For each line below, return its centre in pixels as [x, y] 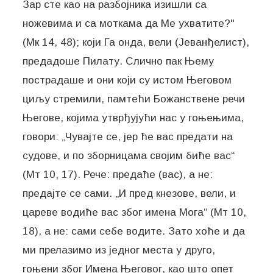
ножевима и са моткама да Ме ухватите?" [129, 23]
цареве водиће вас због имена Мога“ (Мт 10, [135, 212]
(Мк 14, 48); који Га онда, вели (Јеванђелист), [136, 42]
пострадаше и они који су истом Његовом [127, 80]
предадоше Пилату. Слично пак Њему [119, 61]
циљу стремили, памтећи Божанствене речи [134, 98]
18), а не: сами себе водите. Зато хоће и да [134, 231]
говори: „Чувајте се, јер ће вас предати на [128, 136]
